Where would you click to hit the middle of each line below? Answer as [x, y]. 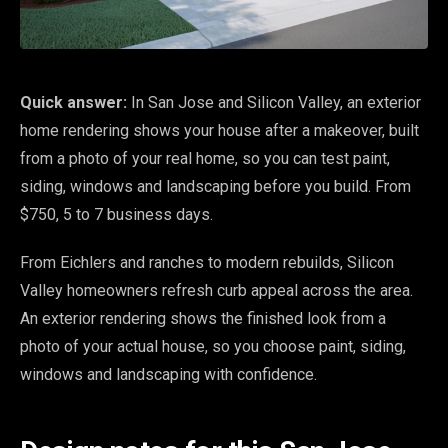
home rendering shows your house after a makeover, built [219, 130]
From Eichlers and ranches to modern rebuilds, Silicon [207, 262]
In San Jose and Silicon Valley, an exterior [274, 102]
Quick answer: [73, 102]
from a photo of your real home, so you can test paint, [205, 158]
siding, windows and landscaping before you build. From [215, 186]
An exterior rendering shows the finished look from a [203, 318]
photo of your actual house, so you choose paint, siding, [213, 346]
